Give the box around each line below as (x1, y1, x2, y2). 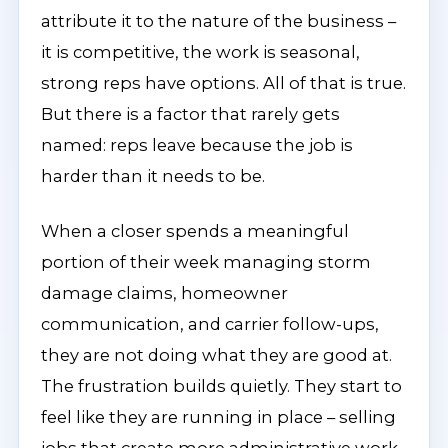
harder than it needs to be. (41, 166, 265, 186)
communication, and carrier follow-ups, (41, 314, 379, 334)
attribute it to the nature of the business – (41, 11, 396, 31)
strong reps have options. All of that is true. (41, 73, 406, 93)
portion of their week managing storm (41, 252, 371, 272)
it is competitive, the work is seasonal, (41, 42, 360, 62)
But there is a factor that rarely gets (41, 104, 340, 124)
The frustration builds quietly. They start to (41, 376, 402, 396)
